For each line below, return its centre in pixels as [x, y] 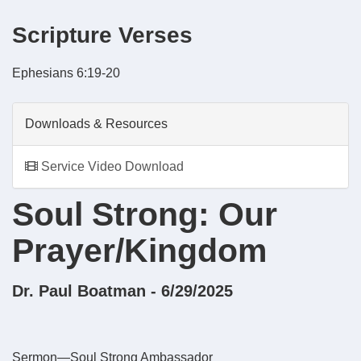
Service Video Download [111, 167]
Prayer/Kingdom [139, 251]
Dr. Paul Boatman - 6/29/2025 [122, 291]
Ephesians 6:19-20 [66, 73]
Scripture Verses [102, 35]
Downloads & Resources [96, 124]
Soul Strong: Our [145, 215]
